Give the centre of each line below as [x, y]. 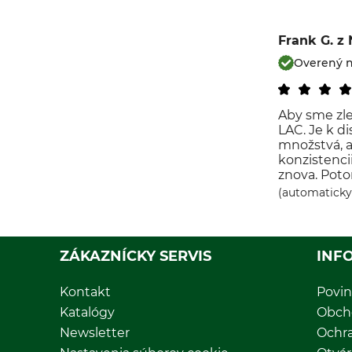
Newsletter [95, 333]
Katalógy [87, 312]
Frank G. [306, 40]
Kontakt [85, 292]
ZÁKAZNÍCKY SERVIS [136, 256]
